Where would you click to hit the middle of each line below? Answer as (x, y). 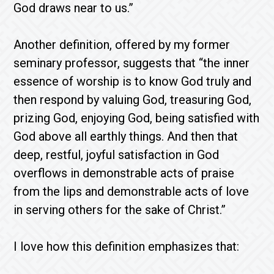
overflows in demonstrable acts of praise (124, 173)
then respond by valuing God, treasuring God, (133, 99)
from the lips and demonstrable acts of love (131, 191)
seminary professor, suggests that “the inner (132, 63)
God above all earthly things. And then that (126, 136)
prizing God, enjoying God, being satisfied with (137, 118)
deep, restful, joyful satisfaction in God (117, 154)
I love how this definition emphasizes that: (128, 246)
